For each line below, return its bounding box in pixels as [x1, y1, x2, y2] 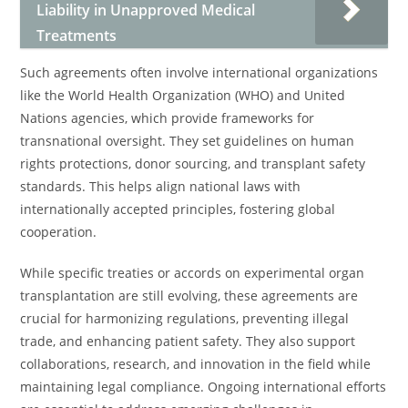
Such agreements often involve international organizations [20, 64, 379, 81]
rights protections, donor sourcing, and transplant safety [20, 155, 366, 172]
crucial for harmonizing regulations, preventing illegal [20, 310, 350, 327]
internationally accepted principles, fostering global [20, 200, 336, 218]
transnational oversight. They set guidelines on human [20, 132, 355, 149]
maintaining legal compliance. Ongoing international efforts [20, 378, 387, 395]
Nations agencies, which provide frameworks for [20, 109, 315, 127]
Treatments [36, 25, 117, 46]
